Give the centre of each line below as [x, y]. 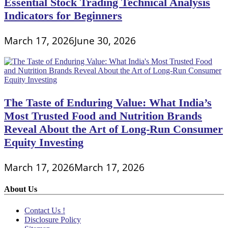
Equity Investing [44, 142]
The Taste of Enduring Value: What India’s [108, 102]
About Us [21, 189]
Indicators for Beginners [63, 15]
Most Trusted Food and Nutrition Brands [103, 116]
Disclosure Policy [53, 219]
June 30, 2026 [105, 41]
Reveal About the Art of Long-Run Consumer [113, 129]
